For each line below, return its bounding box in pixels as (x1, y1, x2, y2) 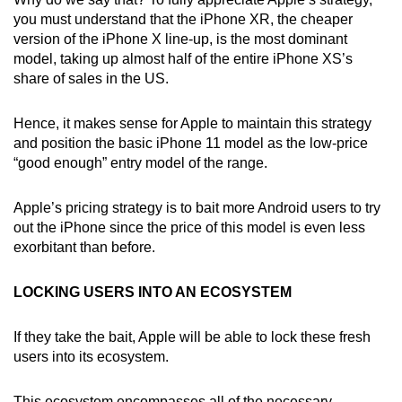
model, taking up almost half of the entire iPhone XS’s (13, 51, 353, 67)
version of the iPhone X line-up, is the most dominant (13, 31, 347, 48)
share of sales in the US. (13, 71, 169, 87)
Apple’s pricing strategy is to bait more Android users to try (13, 200, 380, 216)
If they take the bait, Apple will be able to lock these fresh (13, 329, 371, 345)
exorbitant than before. (13, 240, 155, 256)
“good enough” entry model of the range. (13, 155, 267, 171)
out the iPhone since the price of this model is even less (13, 220, 365, 236)
